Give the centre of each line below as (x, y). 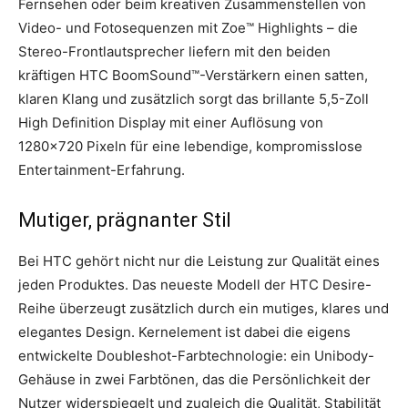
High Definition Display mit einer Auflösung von (171, 122)
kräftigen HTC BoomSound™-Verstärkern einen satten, (193, 75)
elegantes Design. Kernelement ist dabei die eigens (184, 332)
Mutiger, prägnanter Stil (125, 220)
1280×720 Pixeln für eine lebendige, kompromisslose (190, 146)
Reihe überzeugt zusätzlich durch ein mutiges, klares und (204, 308)
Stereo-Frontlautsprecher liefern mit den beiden (174, 51)
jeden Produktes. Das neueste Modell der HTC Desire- (195, 285)
